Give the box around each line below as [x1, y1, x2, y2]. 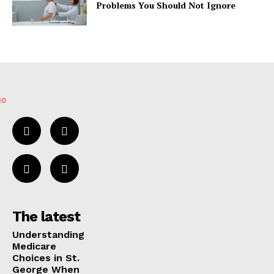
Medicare [12, 240, 56, 252]
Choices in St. [12, 251, 80, 264]
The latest [12, 207, 80, 225]
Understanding [12, 228, 84, 240]
